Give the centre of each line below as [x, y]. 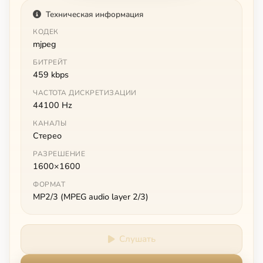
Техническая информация [95, 14]
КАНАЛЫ [50, 123]
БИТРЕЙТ [50, 62]
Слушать [137, 239]
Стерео [47, 135]
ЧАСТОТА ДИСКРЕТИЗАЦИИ [85, 92]
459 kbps [51, 74]
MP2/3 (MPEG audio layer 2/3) [91, 196]
